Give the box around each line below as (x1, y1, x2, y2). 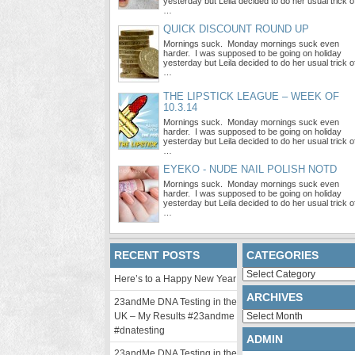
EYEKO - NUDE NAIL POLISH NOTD (163, 163, 337, 175)
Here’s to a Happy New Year (114, 273, 236, 284)
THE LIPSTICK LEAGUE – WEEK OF (163, 90, 339, 102)
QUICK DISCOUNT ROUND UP (163, 23, 309, 35)
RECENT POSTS (114, 249, 200, 261)
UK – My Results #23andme (114, 311, 235, 322)
